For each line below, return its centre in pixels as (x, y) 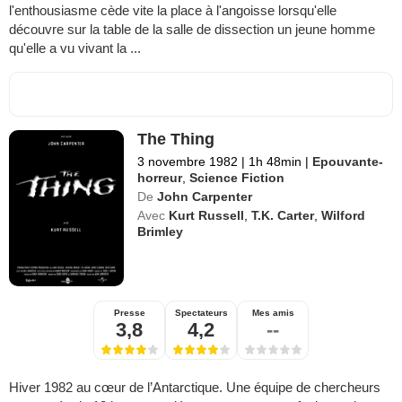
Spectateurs (201, 312)
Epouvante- (348, 161)
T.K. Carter (283, 215)
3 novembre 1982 (188, 161)
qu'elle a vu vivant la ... (75, 48)
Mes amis (273, 312)
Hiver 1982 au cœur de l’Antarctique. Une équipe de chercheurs (195, 387)
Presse (129, 312)
